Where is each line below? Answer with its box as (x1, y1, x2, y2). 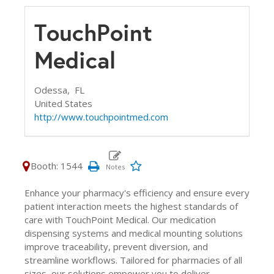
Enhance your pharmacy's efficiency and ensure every (24, 187, 250, 199)
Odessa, (34, 84, 75, 96)
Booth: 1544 (31, 160, 83, 172)
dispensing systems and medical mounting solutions (24, 227, 243, 239)
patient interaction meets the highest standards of (24, 200, 238, 212)
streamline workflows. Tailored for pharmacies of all (24, 254, 242, 266)
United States (34, 97, 92, 109)
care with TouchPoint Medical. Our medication (24, 213, 216, 226)
